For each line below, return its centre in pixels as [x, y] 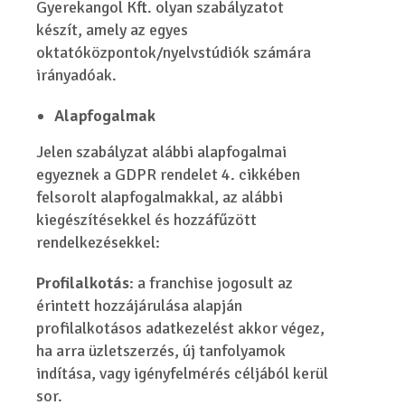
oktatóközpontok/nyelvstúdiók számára [174, 52]
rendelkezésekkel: [99, 242]
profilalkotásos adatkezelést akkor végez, [181, 328]
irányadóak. [77, 75]
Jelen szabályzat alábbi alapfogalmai [162, 152]
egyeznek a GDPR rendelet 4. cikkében [169, 174]
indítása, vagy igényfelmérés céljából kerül [183, 373]
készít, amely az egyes [113, 30]
